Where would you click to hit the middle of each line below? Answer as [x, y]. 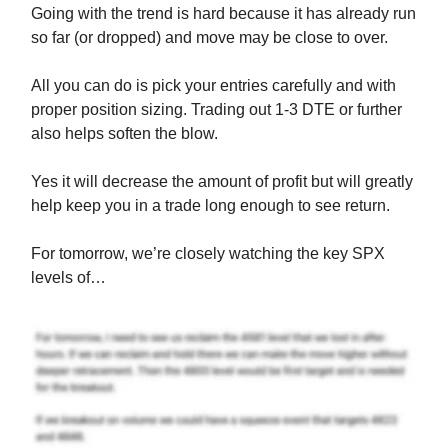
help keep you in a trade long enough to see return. [210, 205]
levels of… [68, 277]
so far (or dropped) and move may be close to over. [209, 37]
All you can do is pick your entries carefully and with [213, 85]
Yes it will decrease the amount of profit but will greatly [222, 181]
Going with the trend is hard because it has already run [223, 13]
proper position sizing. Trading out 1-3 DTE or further [216, 109]
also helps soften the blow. [124, 133]
